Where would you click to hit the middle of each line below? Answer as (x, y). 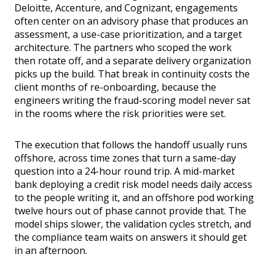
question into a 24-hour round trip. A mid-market (125, 171)
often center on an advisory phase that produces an (131, 21)
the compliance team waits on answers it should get (131, 237)
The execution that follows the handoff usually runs (131, 145)
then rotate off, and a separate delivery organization (133, 61)
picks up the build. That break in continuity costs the (132, 74)
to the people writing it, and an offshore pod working (134, 198)
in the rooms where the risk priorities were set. (120, 114)
